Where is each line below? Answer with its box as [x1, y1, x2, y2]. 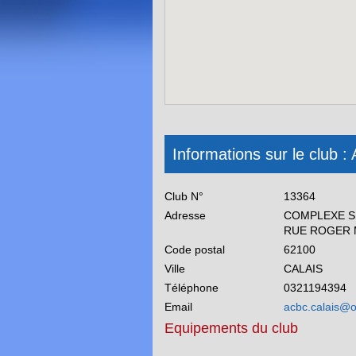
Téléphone [164, 281, 219, 294]
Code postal [164, 243, 225, 256]
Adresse [164, 209, 206, 222]
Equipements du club [164, 320, 298, 336]
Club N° [164, 190, 203, 203]
